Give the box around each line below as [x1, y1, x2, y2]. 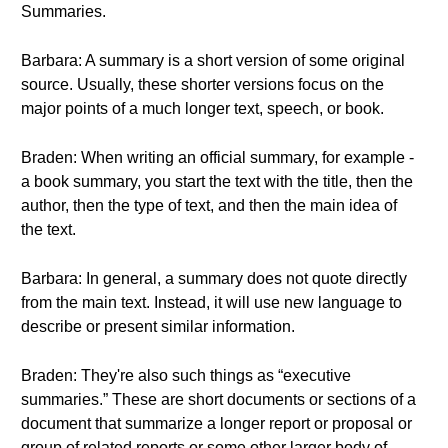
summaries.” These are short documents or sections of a [21, 391, 416, 408]
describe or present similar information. [21, 318, 295, 335]
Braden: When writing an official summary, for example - [21, 149, 414, 166]
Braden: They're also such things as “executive [21, 367, 351, 384]
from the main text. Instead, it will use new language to [21, 294, 402, 311]
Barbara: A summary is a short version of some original [21, 52, 405, 69]
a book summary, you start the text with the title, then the [21, 173, 413, 190]
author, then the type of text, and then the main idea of [21, 197, 397, 214]
